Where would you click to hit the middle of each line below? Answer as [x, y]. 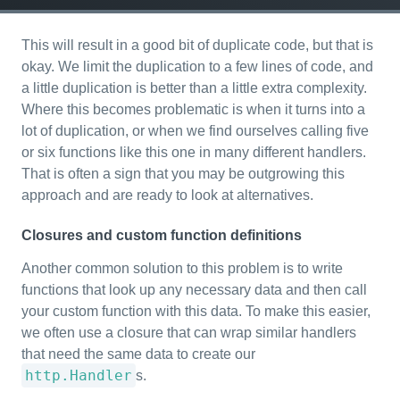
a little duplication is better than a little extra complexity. [194, 88]
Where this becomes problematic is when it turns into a [193, 109]
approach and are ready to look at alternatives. [167, 195]
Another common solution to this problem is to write [182, 268]
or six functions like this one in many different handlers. [194, 152]
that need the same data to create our [138, 354]
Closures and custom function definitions [162, 235]
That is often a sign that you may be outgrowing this [183, 174]
